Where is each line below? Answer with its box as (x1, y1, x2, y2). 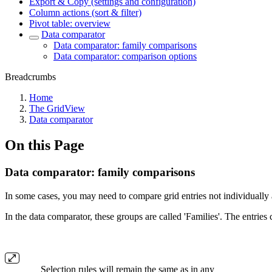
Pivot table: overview (29, 18, 110, 29)
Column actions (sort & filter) (29, 7, 141, 18)
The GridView (29, 103, 85, 114)
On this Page (5, 137, 84, 153)
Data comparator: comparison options (53, 51, 197, 61)
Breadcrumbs (5, 72, 56, 82)
